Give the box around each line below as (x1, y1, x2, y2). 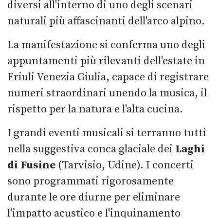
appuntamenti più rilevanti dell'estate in (7, 54, 205, 68)
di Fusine (7, 158, 55, 172)
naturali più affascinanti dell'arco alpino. (7, 14, 205, 28)
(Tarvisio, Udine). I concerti (55, 158, 194, 172)
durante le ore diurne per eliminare (7, 190, 180, 204)
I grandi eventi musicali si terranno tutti (7, 126, 206, 140)
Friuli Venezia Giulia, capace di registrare (7, 70, 209, 84)
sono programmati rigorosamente (7, 174, 174, 188)
